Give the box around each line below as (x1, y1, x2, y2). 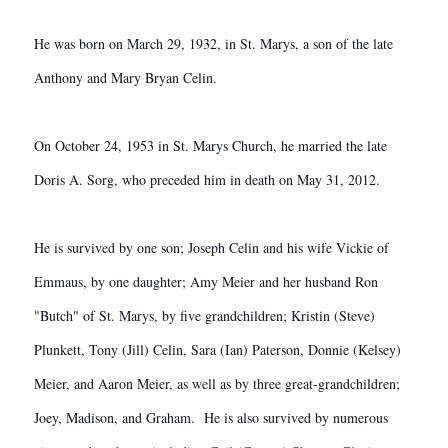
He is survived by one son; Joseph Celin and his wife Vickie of (34, 238, 389, 257)
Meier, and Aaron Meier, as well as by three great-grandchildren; (34, 374, 400, 393)
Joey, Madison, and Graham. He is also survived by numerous (34, 408, 388, 427)
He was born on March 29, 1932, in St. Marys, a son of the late (34, 34, 393, 53)
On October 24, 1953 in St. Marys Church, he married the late (34, 136, 387, 155)
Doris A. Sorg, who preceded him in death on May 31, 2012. (34, 170, 380, 189)
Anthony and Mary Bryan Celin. (34, 68, 217, 87)
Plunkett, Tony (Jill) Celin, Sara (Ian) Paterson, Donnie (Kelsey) (34, 340, 401, 359)
